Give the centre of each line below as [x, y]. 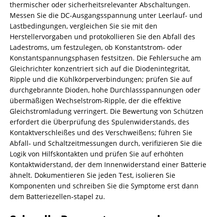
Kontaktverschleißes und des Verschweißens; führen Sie [101, 132]
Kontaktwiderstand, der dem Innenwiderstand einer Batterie [108, 164]
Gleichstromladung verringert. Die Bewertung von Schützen [107, 111]
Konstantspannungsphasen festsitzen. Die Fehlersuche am [105, 58]
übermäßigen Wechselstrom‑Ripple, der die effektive [95, 101]
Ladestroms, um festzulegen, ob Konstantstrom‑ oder [96, 47]
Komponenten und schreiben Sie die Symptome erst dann [104, 186]
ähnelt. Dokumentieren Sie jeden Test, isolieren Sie [93, 175]
